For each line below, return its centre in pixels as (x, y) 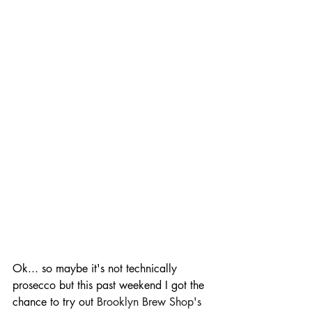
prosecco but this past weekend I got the (110, 285)
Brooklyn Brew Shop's (151, 302)
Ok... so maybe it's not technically (96, 268)
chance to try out (55, 302)
